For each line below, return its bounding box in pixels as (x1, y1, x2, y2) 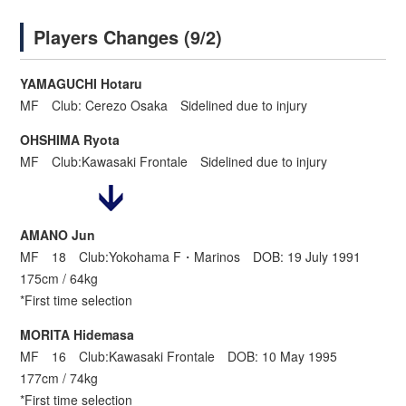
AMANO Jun (20, 226, 96, 245)
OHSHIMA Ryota (20, 130, 121, 150)
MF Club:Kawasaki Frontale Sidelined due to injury (20, 152, 328, 171)
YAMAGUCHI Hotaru (20, 74, 143, 93)
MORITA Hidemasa (20, 325, 135, 344)
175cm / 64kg (20, 269, 99, 288)
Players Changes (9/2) (34, 24, 223, 51)
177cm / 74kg (20, 369, 99, 388)
